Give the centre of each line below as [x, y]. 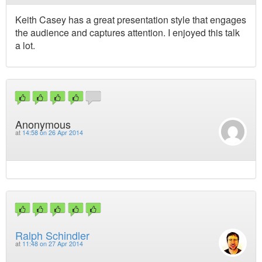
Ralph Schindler [52, 235]
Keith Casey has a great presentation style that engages [131, 20]
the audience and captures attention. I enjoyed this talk [127, 33]
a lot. [25, 46]
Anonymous [43, 124]
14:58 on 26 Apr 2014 [53, 132]
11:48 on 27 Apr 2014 [53, 244]
